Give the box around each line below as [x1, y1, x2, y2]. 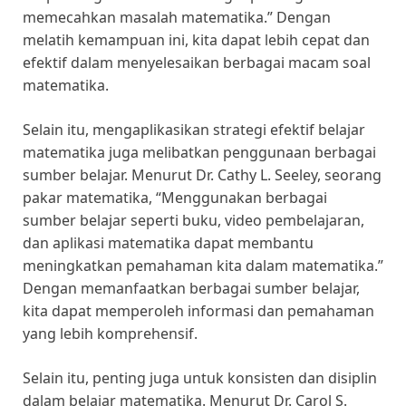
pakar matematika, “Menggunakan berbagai [23, 188, 327, 208]
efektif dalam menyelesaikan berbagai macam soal [23, 53, 371, 73]
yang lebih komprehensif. [23, 324, 198, 344]
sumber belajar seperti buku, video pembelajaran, [23, 210, 364, 231]
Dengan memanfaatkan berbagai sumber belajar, [23, 278, 360, 299]
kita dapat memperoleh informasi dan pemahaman [23, 301, 374, 322]
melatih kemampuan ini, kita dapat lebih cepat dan [23, 30, 370, 51]
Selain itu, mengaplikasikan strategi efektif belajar [23, 120, 365, 140]
